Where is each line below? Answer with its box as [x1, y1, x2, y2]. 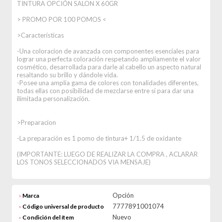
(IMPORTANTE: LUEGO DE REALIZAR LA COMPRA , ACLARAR [17, 150, 198, 158]
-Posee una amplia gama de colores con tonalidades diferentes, [17, 79, 199, 87]
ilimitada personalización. [17, 95, 90, 103]
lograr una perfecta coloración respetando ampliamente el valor [17, 55, 201, 63]
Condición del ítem [22, 214, 74, 221]
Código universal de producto [22, 203, 104, 210]
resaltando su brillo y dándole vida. [17, 71, 118, 79]
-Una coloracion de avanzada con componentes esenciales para [17, 47, 199, 55]
